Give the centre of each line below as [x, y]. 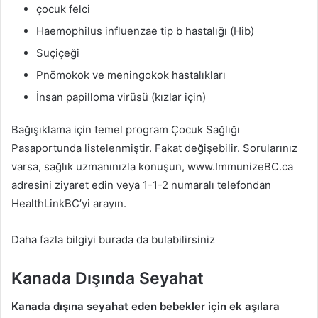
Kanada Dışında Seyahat [108, 278]
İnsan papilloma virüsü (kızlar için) [121, 97]
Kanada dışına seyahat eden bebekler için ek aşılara [146, 307]
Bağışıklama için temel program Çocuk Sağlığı [126, 129]
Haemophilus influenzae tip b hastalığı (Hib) [145, 31]
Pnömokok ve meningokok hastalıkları [131, 75]
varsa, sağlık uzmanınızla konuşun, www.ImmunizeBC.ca [152, 166]
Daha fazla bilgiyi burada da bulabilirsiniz [113, 239]
